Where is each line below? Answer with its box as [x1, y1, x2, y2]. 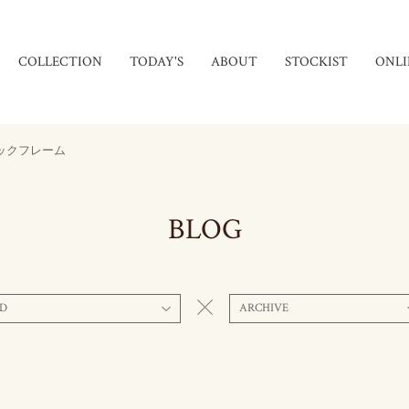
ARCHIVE [238, 300, 288, 316]
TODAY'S [130, 53, 184, 70]
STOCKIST [285, 53, 348, 70]
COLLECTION [18, 53, 102, 70]
